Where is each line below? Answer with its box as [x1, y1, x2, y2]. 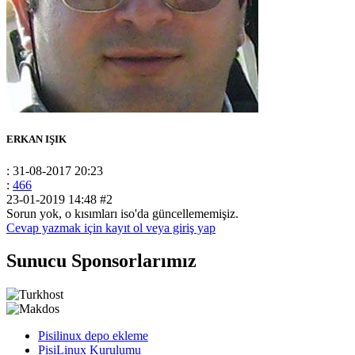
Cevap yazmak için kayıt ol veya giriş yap [6, 220, 216, 235]
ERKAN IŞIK [6, 133, 67, 146]
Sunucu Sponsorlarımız [6, 250, 197, 272]
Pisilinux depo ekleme [38, 329, 148, 343]
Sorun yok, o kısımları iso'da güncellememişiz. [6, 206, 239, 220]
